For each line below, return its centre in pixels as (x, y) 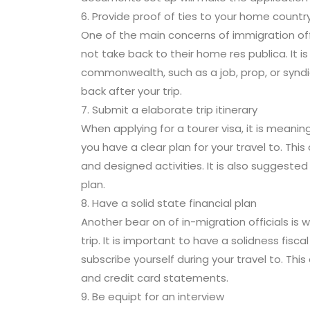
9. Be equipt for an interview (153, 296)
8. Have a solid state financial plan (169, 203)
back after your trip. (131, 91)
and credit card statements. (155, 277)
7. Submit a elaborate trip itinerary (169, 109)
